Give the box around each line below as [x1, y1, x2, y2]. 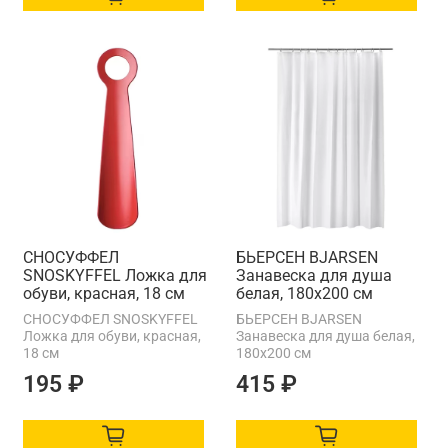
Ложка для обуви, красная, [23, 327, 201, 344]
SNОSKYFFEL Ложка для [23, 265, 207, 285]
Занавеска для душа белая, [236, 327, 415, 344]
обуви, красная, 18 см [23, 283, 185, 303]
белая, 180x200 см [236, 283, 373, 303]
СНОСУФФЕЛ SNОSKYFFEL [23, 310, 198, 327]
